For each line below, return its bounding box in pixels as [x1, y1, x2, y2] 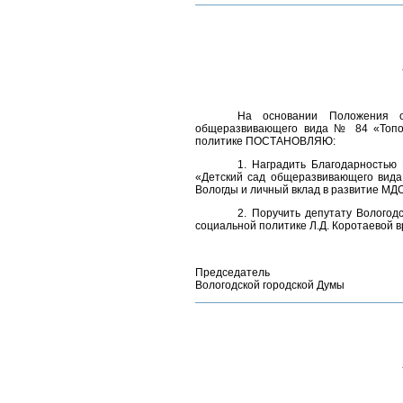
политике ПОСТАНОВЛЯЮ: [195, 135, 336, 148]
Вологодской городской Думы [195, 279, 345, 291]
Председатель [195, 266, 270, 279]
